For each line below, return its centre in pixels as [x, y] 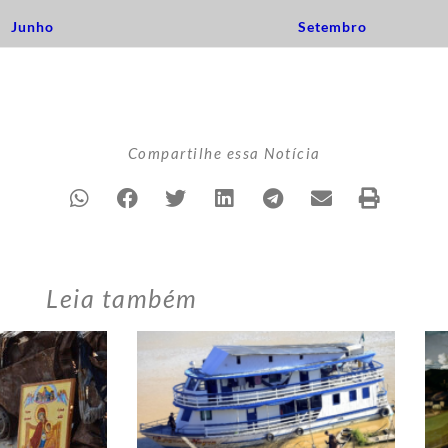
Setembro [330, 27]
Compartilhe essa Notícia [224, 152]
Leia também [122, 297]
